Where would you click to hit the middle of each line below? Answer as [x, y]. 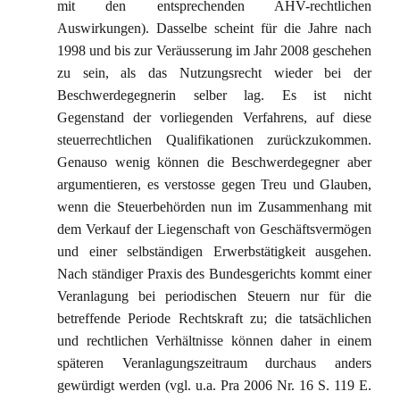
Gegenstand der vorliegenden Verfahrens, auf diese [214, 117]
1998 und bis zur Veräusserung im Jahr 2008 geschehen [214, 50]
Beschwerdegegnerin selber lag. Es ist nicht [214, 95]
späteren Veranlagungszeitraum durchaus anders [214, 363]
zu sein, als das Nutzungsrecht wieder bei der [214, 73]
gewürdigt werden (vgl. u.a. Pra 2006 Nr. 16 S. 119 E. [214, 385]
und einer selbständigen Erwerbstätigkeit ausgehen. [214, 251]
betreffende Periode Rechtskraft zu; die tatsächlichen [214, 318]
